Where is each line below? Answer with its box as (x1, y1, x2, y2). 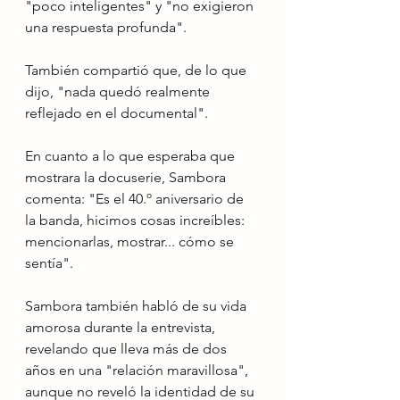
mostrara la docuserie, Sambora (25, 169, 229, 186)
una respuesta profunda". (25, 19, 187, 36)
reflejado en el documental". (25, 104, 208, 121)
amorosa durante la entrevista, (25, 319, 219, 336)
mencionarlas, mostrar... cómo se (25, 233, 237, 250)
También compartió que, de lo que (25, 62, 250, 79)
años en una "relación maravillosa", (25, 362, 252, 379)
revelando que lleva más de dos (25, 340, 230, 357)
